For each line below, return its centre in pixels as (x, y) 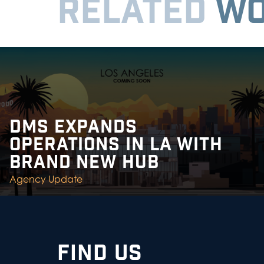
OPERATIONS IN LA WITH (116, 145)
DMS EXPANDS (73, 127)
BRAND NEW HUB (84, 163)
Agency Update (46, 179)
